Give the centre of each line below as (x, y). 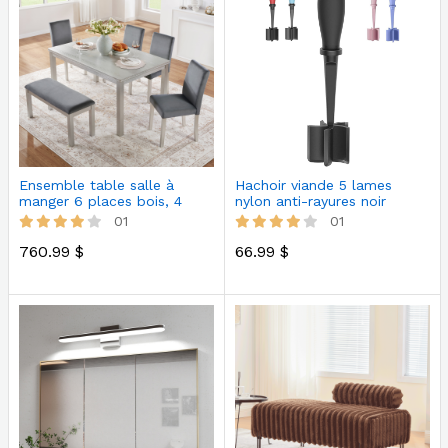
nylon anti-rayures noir (310, 201)
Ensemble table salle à (96, 185)
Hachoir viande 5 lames (313, 185)
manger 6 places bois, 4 (100, 201)
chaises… (49, 217)
